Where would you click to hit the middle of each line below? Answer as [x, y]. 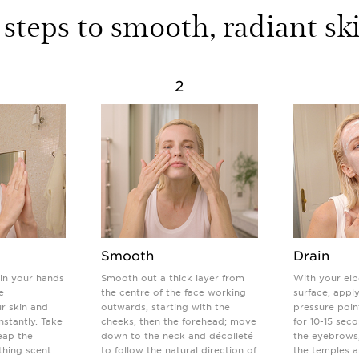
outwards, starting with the [165, 307]
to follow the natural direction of [179, 350]
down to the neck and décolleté [177, 335]
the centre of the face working [173, 292]
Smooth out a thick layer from [173, 278]
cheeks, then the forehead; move [179, 321]
